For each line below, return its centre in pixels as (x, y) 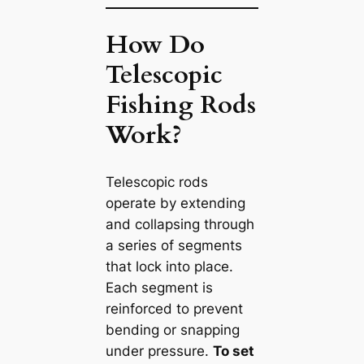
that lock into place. (169, 266)
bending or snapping (172, 329)
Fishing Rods (180, 104)
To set (233, 351)
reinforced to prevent (174, 308)
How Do (155, 44)
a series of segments (173, 245)
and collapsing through (180, 224)
